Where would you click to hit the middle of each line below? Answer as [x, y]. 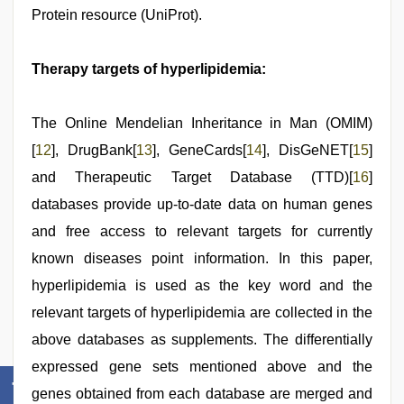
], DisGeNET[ [308, 150]
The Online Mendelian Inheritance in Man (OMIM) [202, 123]
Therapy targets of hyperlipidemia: [149, 69]
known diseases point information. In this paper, [202, 258]
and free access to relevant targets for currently [202, 231]
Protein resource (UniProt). [117, 14]
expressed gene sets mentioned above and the [202, 366]
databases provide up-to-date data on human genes [202, 204]
